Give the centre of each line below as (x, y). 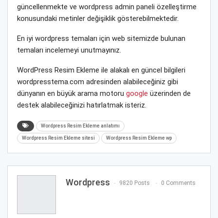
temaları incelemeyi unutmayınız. (69, 50)
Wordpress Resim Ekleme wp (139, 138)
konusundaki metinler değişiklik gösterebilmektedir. (98, 18)
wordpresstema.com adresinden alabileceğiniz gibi (98, 82)
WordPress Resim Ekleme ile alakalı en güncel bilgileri (101, 70)
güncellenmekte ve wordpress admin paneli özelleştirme (107, 7)
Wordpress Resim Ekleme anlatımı (80, 126)
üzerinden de (169, 93)
